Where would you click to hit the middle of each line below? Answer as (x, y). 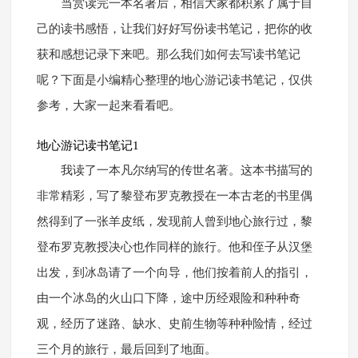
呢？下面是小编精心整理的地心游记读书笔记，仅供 (174, 80)
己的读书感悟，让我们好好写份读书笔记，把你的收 (174, 29)
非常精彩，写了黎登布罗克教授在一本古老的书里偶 (174, 196)
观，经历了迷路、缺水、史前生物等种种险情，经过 (174, 324)
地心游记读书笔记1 (88, 146)
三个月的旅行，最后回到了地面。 (126, 350)
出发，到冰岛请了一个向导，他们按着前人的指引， (174, 273)
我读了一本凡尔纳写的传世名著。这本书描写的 (186, 171)
